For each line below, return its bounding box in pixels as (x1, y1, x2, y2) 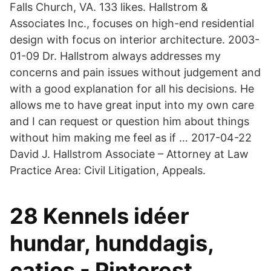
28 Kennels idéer (10, 203, 189, 229)
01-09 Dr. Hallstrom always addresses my (10, 50, 221, 62)
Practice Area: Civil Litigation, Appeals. (10, 164, 206, 177)
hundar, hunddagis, (10, 230, 214, 256)
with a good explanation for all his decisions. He (10, 82, 254, 95)
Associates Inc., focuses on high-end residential (10, 17, 254, 30)
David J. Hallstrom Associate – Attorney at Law (10, 148, 249, 160)
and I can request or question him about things (10, 115, 249, 128)
